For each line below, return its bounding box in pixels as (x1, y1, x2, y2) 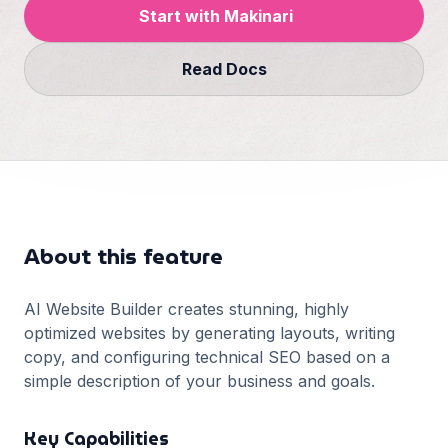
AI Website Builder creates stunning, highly (24, 299, 349, 319)
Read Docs (181, 59, 267, 79)
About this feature (24, 239, 223, 274)
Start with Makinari (139, 6, 293, 26)
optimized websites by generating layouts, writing (24, 323, 395, 343)
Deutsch (60, 41, 123, 61)
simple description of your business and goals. (24, 371, 375, 391)
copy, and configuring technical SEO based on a (24, 347, 390, 367)
